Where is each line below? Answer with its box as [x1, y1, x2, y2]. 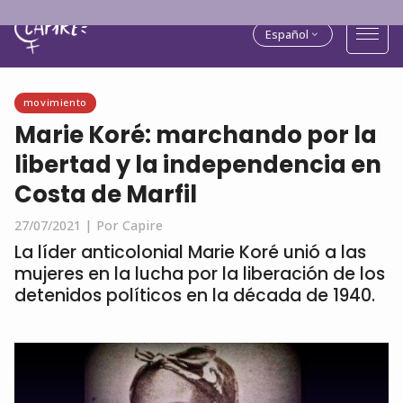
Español [265, 25, 309, 42]
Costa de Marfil [14, 178, 197, 210]
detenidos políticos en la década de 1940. [14, 283, 375, 308]
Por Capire [96, 217, 163, 234]
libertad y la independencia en [14, 148, 381, 181]
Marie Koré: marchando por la [14, 119, 377, 151]
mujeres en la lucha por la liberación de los [14, 262, 385, 286]
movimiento [22, 95, 87, 109]
